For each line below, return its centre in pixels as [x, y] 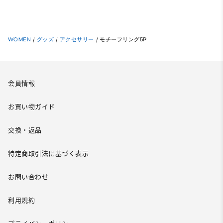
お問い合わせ [28, 177]
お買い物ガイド [32, 107]
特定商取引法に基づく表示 [48, 154]
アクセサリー [77, 39]
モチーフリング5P [123, 39]
